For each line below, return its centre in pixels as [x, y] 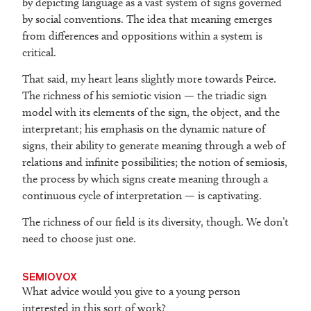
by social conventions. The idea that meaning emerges [147, 19]
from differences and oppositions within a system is [142, 36]
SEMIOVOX [50, 277]
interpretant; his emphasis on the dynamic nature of [144, 129]
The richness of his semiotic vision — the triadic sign [144, 96]
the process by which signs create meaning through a [145, 179]
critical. [39, 53]
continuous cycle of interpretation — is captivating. [142, 196]
